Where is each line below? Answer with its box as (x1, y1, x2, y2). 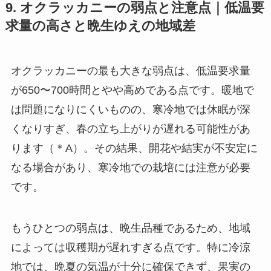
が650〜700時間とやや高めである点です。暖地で (10, 84, 254, 97)
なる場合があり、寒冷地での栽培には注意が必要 (10, 162, 250, 174)
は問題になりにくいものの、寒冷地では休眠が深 (10, 103, 250, 116)
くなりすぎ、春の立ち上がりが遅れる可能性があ (10, 123, 250, 135)
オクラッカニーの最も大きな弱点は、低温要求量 (10, 65, 250, 77)
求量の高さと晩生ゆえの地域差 (5, 19, 195, 34)
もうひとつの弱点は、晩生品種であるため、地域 (10, 221, 250, 234)
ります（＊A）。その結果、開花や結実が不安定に (10, 142, 258, 155)
